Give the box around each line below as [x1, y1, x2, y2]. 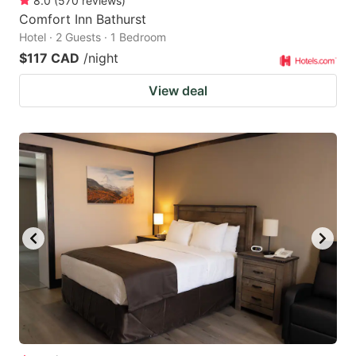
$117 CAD [19, 49, 79, 66]
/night [83, 49, 118, 66]
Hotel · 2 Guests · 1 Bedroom [19, 29, 166, 44]
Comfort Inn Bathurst [19, 10, 146, 27]
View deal [149, 82, 207, 99]
